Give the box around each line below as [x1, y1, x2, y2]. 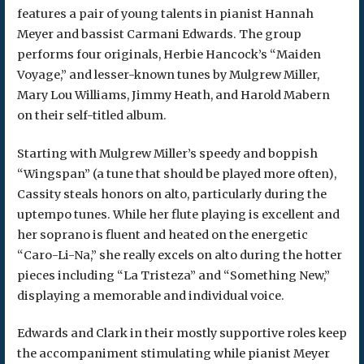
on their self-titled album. [16, 108, 167, 123]
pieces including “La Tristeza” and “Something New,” [16, 267, 330, 283]
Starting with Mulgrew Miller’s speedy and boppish [16, 145, 318, 161]
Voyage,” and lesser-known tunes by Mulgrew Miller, [16, 67, 319, 83]
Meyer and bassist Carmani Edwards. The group [16, 27, 301, 42]
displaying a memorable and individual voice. [16, 288, 284, 303]
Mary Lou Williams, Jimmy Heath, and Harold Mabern [16, 88, 330, 103]
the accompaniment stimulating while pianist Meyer [16, 346, 330, 362]
